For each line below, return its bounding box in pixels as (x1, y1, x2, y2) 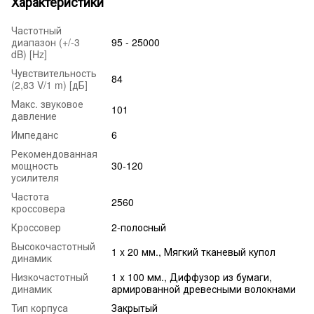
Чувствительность (11, 65, 97, 80)
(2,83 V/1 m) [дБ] (11, 77, 88, 92)
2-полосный (111, 219, 166, 234)
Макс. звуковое (11, 96, 83, 111)
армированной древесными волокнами (111, 281, 296, 296)
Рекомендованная (11, 146, 97, 161)
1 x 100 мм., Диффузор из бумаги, (111, 269, 272, 284)
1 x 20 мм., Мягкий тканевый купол (111, 244, 275, 259)
